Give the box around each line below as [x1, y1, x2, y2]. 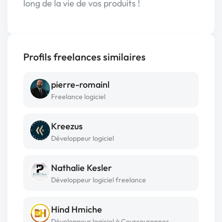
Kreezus [51, 120, 83, 132]
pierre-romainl [51, 79, 110, 90]
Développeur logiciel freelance [51, 175, 146, 184]
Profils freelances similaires [23, 51, 146, 63]
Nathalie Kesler [51, 162, 112, 173]
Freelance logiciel [51, 92, 106, 101]
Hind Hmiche [51, 204, 102, 215]
